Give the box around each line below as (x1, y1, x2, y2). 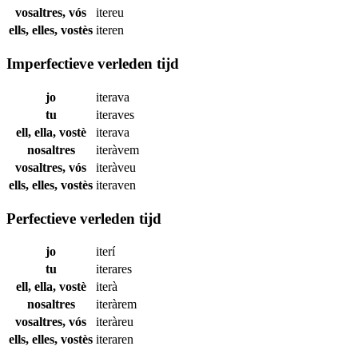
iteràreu (96, 315, 133, 329)
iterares (96, 262, 132, 276)
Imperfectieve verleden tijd (6, 55, 179, 73)
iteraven (96, 177, 136, 192)
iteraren (96, 332, 133, 347)
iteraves (96, 107, 134, 121)
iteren (96, 23, 124, 38)
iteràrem (96, 297, 137, 312)
